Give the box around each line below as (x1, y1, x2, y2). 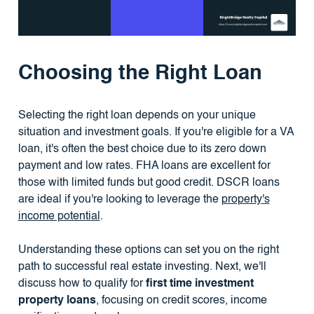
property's (221, 193, 270, 205)
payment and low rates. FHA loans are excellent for (18, 160, 271, 172)
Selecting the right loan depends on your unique (18, 109, 256, 121)
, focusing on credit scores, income (95, 294, 267, 306)
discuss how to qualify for (18, 278, 146, 289)
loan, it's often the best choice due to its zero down (18, 143, 266, 155)
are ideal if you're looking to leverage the (18, 193, 221, 205)
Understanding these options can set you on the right (18, 244, 279, 256)
